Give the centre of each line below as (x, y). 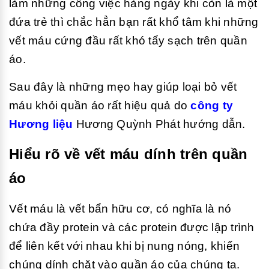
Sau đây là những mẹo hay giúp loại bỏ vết (123, 87)
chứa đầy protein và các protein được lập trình (132, 227)
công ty (212, 105)
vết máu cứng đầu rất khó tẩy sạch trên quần (128, 41)
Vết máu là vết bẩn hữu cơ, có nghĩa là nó (120, 209)
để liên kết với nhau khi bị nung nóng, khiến (124, 246)
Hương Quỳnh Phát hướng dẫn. (159, 124)
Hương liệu (41, 124)
